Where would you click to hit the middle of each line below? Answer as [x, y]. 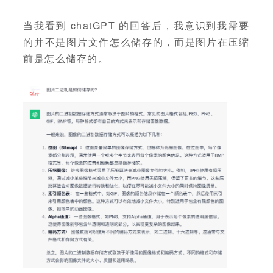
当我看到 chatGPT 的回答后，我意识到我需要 [136, 25]
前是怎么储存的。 [66, 58]
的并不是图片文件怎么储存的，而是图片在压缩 [136, 41]
